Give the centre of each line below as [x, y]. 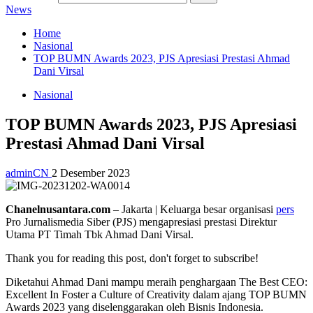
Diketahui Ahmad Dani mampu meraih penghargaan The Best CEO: [156, 282]
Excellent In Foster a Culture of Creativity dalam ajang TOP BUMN [156, 294]
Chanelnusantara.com [58, 209]
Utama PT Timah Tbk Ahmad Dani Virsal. [100, 234]
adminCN [29, 173]
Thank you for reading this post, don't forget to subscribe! [132, 258]
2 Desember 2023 [91, 173]
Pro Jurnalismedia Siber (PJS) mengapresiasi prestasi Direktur [141, 221]
